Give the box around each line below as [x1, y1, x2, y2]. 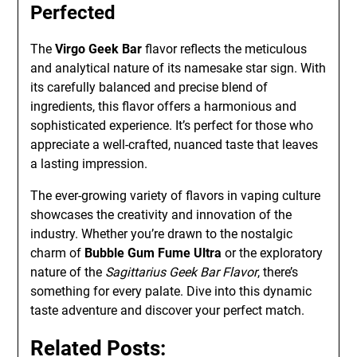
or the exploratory [222, 245, 324, 261]
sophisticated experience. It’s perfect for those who [30, 118, 314, 133]
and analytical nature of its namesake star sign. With [30, 61, 327, 76]
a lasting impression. [30, 156, 148, 171]
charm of [30, 245, 85, 261]
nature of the [30, 265, 106, 280]
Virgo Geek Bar [55, 41, 143, 57]
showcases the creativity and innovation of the [30, 207, 292, 222]
